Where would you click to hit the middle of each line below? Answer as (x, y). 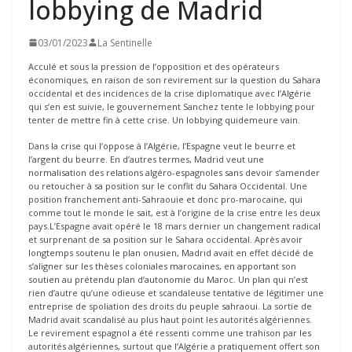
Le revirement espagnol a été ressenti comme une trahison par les (170, 333)
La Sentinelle (125, 42)
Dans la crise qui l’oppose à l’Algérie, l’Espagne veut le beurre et (162, 146)
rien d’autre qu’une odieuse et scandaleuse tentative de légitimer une (176, 293)
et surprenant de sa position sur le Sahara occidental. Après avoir (165, 240)
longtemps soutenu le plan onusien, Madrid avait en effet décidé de (171, 253)
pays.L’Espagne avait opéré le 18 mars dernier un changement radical (174, 226)
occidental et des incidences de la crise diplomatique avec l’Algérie (170, 93)
